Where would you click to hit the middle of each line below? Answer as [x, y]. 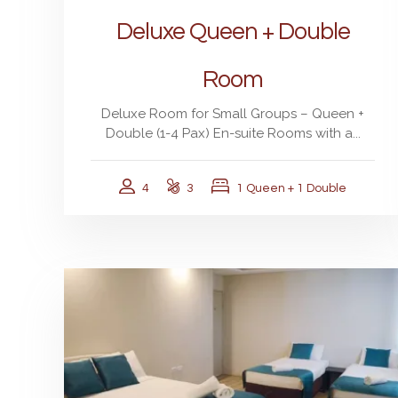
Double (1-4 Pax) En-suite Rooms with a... [233, 133]
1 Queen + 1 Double [291, 188]
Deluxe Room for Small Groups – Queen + [233, 113]
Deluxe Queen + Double [233, 32]
